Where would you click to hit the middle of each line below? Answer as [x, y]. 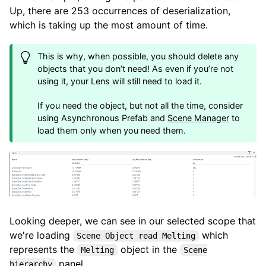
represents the [43, 250]
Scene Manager [199, 118]
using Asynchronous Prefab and [103, 118]
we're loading [41, 235]
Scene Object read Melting [136, 236]
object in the [149, 250]
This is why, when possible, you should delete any [138, 56]
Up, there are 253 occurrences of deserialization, [120, 10]
